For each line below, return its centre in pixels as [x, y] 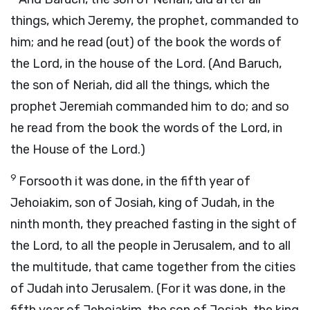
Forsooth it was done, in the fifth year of [135, 181]
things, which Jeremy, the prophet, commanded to [155, 21]
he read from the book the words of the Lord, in [146, 128]
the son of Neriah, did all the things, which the [140, 85]
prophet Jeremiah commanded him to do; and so [150, 107]
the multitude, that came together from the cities [153, 267]
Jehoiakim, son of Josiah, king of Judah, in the [143, 203]
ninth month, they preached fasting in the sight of [154, 224]
